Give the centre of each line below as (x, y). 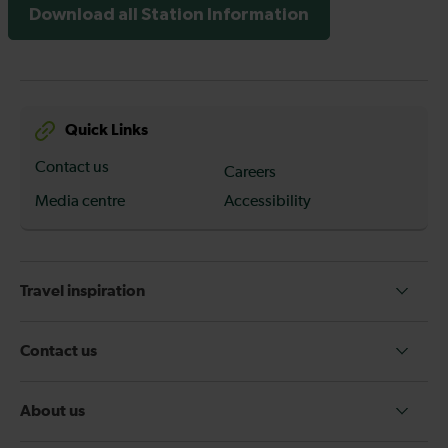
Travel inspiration (82, 290)
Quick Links (106, 130)
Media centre (80, 201)
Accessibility (267, 201)
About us (52, 410)
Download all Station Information (169, 15)
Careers (250, 172)
